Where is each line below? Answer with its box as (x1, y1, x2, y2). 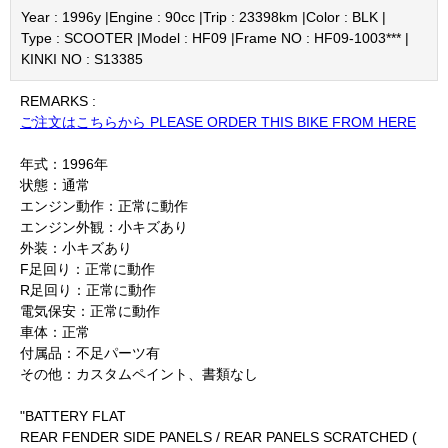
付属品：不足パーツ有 (20, 344, 160, 361)
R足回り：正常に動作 (20, 281, 156, 298)
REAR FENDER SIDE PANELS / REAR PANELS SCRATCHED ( (20, 428, 417, 445)
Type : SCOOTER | (21, 29, 141, 46)
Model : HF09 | (141, 29, 235, 46)
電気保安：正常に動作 (20, 302, 160, 319)
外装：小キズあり (20, 239, 132, 256)
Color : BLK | (306, 8, 386, 25)
